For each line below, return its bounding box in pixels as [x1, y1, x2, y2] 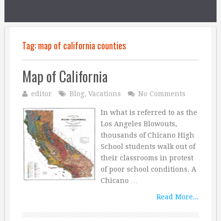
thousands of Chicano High [100, 131, 194, 139]
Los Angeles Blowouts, [100, 120, 177, 128]
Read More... [156, 193, 199, 201]
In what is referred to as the [100, 109, 197, 116]
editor [31, 90, 52, 98]
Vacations [88, 90, 121, 98]
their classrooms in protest [100, 154, 193, 162]
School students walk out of [100, 143, 195, 150]
